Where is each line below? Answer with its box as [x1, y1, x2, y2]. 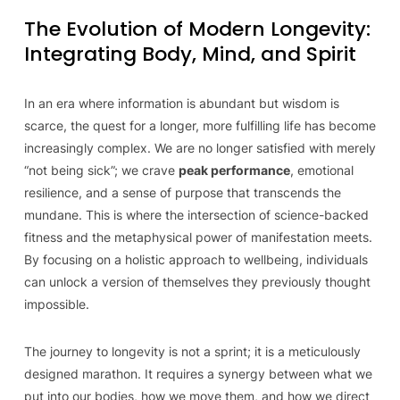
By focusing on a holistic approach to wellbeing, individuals [23, 252, 368, 267]
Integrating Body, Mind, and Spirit [23, 40, 356, 68]
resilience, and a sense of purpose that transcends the [23, 185, 341, 200]
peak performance [178, 162, 290, 178]
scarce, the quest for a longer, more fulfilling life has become [23, 118, 376, 133]
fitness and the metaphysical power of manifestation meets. [23, 229, 372, 245]
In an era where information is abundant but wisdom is [23, 96, 339, 111]
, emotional [289, 162, 354, 178]
